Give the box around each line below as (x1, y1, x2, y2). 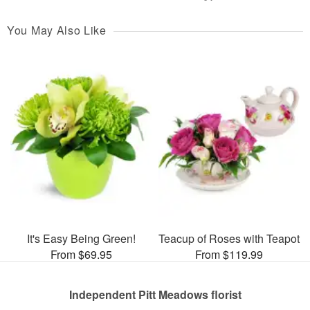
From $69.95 (50, 246, 112, 263)
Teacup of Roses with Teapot (158, 230, 300, 247)
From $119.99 (195, 246, 263, 263)
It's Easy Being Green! (26, 230, 136, 247)
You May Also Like (7, 21, 107, 38)
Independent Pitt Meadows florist (69, 286, 241, 303)
